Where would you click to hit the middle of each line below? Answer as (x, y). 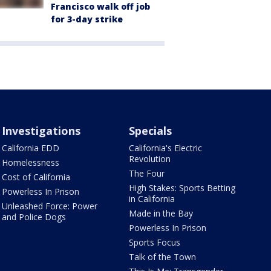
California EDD (30, 148)
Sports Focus (155, 243)
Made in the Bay (161, 214)
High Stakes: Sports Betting (182, 188)
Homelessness (30, 163)
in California (152, 199)
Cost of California (36, 177)
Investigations (41, 131)
